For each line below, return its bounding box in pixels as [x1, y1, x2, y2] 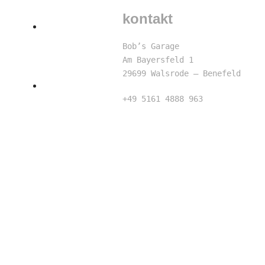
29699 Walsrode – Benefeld [122, 68, 241, 78]
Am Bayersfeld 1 [122, 54, 194, 64]
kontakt [122, 10, 173, 27]
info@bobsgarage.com [122, 107, 213, 117]
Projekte [43, 77, 105, 92]
